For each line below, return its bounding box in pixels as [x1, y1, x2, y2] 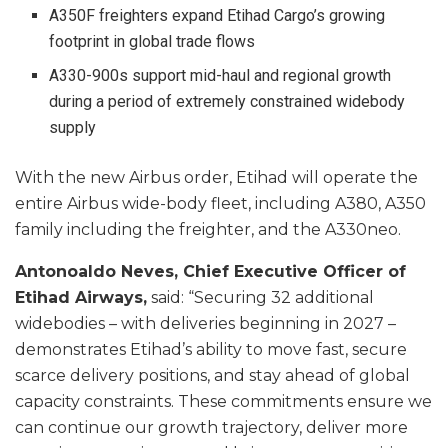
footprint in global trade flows [49, 32, 256, 52]
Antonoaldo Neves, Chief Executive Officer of [15, 262, 406, 282]
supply [49, 118, 97, 138]
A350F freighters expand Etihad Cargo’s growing [49, 6, 386, 26]
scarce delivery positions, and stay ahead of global [15, 366, 410, 386]
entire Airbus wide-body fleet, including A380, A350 [15, 194, 426, 214]
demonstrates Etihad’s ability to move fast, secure [15, 340, 407, 360]
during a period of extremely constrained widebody [49, 92, 406, 112]
